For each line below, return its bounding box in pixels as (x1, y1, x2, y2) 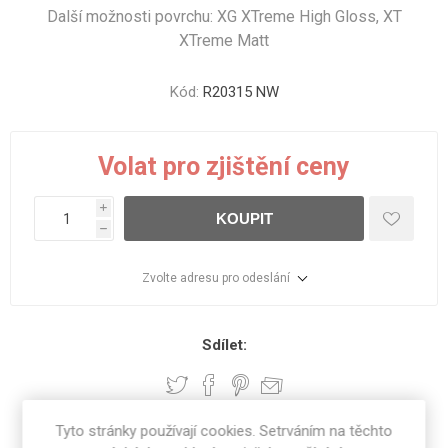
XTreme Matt (179, 31, 269, 50)
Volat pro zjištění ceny (98, 152, 350, 181)
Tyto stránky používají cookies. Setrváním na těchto (55, 421, 393, 440)
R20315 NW (202, 83, 279, 101)
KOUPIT (215, 210, 273, 227)
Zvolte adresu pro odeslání (142, 271, 290, 285)
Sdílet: (201, 336, 247, 354)
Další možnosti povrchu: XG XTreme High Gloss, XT (46, 7, 402, 26)
